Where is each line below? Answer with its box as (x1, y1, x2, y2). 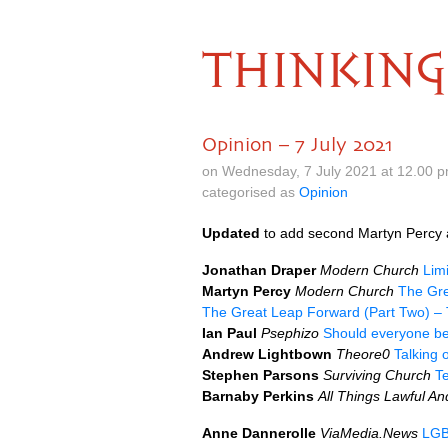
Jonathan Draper (202, 262, 316, 278)
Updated (202, 225, 260, 241)
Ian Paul (202, 325, 257, 341)
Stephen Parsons (202, 367, 319, 383)
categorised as (202, 184, 299, 200)
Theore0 (336, 346, 390, 362)
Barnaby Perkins (202, 388, 314, 404)
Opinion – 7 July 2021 (202, 133, 393, 155)
